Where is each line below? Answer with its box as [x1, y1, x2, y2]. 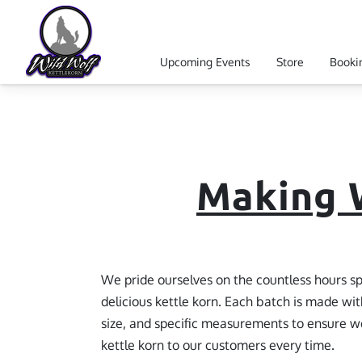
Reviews [162, 73, 205, 87]
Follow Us [231, 73, 282, 87]
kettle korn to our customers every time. [101, 337, 335, 353]
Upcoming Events [160, 54, 250, 69]
